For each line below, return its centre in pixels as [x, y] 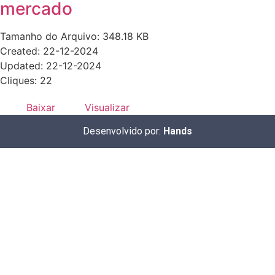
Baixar [41, 108]
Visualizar [107, 108]
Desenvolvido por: [123, 131]
